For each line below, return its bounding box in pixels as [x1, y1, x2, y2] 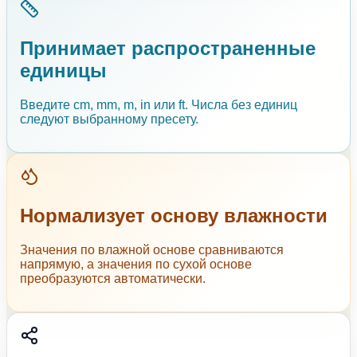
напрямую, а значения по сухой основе [20, 257, 252, 271]
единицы [20, 60, 107, 81]
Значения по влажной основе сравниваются [20, 242, 284, 257]
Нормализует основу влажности [20, 204, 328, 226]
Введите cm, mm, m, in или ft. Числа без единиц [20, 97, 297, 112]
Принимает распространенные [20, 37, 316, 59]
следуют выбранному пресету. [20, 112, 198, 126]
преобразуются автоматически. [20, 271, 206, 285]
